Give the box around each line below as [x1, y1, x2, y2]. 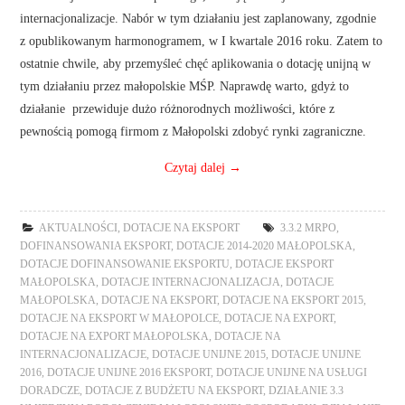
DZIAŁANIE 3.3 [268, 385, 344, 396]
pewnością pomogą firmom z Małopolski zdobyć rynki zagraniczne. [20, 124, 367, 138]
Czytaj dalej [164, 160, 229, 174]
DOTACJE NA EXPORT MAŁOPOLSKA [20, 331, 210, 342]
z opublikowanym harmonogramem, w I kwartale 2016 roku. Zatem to [20, 33, 383, 48]
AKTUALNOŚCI [39, 222, 118, 233]
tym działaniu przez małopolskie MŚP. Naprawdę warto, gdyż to [20, 79, 350, 93]
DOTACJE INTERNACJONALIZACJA [101, 277, 281, 287]
